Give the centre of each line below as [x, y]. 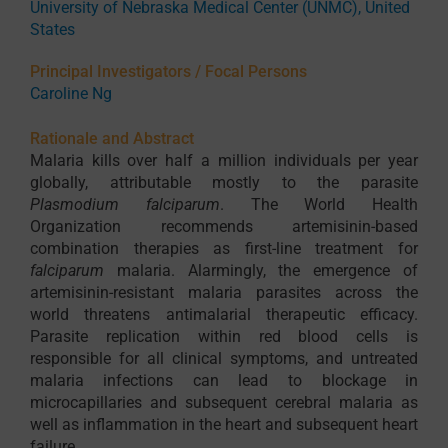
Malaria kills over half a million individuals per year [224, 161]
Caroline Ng [70, 94]
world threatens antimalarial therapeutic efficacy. [224, 315]
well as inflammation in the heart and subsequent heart [224, 425]
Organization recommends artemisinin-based [224, 227]
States [52, 30]
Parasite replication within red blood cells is [224, 337]
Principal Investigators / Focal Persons [168, 72]
